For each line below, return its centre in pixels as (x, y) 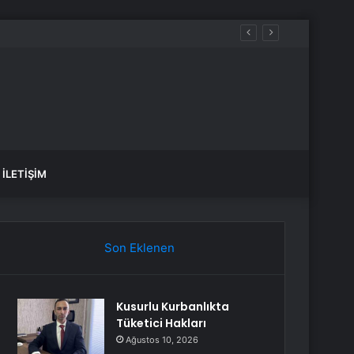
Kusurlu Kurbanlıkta (173, 307)
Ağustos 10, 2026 (162, 340)
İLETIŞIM (24, 174)
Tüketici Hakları (162, 323)
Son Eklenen (139, 248)
